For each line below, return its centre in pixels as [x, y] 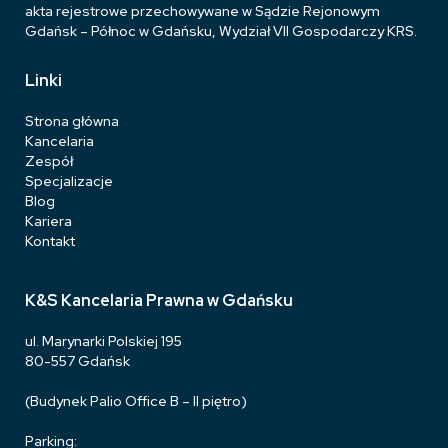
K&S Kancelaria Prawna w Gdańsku [159, 300]
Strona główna [72, 121]
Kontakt [50, 241]
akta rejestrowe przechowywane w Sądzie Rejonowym [202, 11]
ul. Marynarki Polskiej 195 [103, 341]
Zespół [49, 161]
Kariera [48, 221]
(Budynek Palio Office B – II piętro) [136, 401]
